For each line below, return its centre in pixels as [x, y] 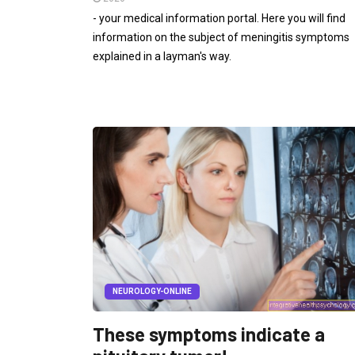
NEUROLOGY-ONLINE [152, 292]
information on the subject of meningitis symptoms [221, 37]
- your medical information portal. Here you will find [219, 18]
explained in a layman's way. [162, 56]
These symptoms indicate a [209, 334]
